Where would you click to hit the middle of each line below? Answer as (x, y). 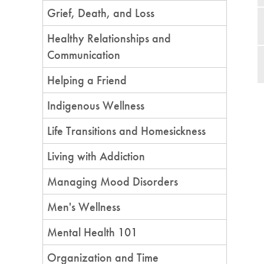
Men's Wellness (84, 207)
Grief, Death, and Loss (101, 13)
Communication (84, 55)
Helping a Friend (87, 80)
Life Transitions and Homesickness (126, 131)
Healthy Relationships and (109, 38)
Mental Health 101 (92, 232)
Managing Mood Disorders (113, 181)
